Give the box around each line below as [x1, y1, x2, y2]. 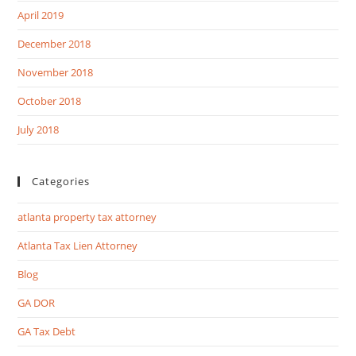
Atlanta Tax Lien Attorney [17, 238, 138, 253]
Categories [32, 173, 91, 188]
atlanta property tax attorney [17, 209, 157, 224]
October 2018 [17, 93, 82, 108]
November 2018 [17, 64, 94, 79]
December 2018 [17, 36, 91, 51]
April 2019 [17, 7, 64, 22]
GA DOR [17, 295, 56, 310]
